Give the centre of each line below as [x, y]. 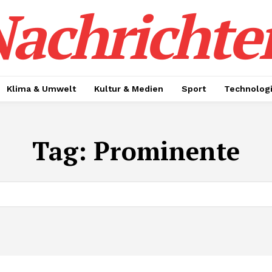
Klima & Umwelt [41, 89]
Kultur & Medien [129, 89]
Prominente [167, 151]
